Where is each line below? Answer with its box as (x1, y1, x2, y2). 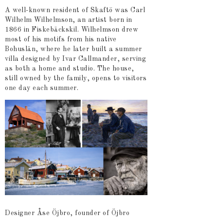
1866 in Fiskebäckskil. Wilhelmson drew (5, 26, 138, 34)
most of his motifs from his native (5, 36, 116, 43)
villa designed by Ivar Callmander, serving (5, 55, 146, 63)
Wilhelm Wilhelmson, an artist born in (5, 17, 132, 24)
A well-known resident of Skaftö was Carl (5, 7, 145, 14)
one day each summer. (5, 85, 78, 92)
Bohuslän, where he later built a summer (5, 46, 142, 53)
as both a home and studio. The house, (5, 65, 134, 73)
